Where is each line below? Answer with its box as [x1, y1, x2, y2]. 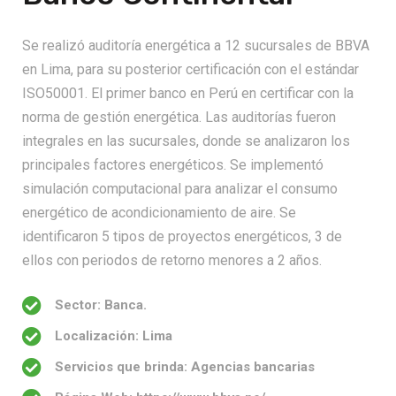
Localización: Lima [55, 328, 172, 344]
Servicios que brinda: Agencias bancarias [55, 359, 315, 375]
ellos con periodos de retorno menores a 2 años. [22, 252, 322, 269]
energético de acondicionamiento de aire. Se [22, 204, 296, 221]
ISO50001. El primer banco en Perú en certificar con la [22, 85, 354, 102]
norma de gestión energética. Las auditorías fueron [22, 109, 336, 126]
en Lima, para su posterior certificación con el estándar [22, 61, 359, 78]
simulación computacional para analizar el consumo [22, 180, 338, 197]
